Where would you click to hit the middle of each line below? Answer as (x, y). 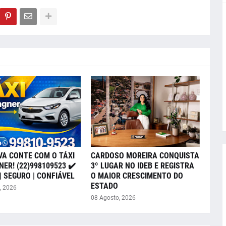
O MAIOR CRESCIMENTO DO (137, 176)
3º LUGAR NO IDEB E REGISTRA (142, 165)
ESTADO (104, 186)
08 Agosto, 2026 (113, 197)
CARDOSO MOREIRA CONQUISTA (145, 155)
